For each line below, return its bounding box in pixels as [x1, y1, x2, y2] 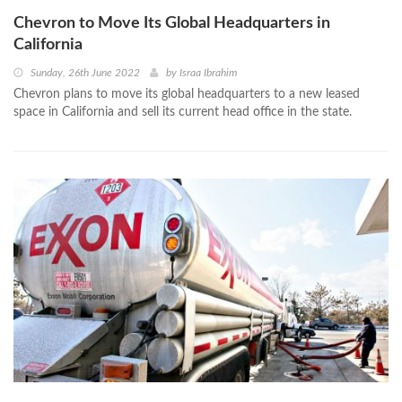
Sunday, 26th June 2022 [31, 67, 140, 79]
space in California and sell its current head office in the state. [13, 106, 352, 119]
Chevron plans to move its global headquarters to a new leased [13, 88, 360, 101]
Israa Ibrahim [179, 67, 237, 79]
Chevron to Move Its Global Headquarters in [13, 15, 330, 32]
